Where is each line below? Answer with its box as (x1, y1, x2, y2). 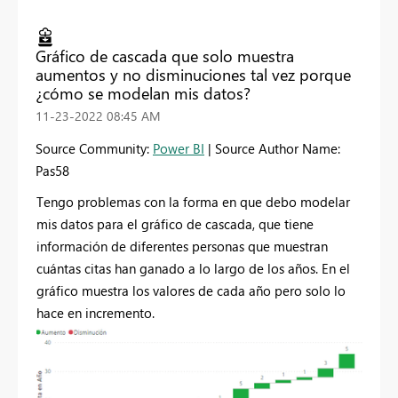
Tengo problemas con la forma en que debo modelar (36, 192, 350, 211)
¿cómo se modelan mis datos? (36, 82, 251, 104)
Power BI (153, 139, 204, 157)
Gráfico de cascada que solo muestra (36, 44, 294, 67)
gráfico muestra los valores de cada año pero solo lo (36, 281, 346, 299)
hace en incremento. (36, 303, 155, 322)
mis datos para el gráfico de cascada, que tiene (36, 214, 314, 233)
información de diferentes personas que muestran (36, 236, 328, 255)
